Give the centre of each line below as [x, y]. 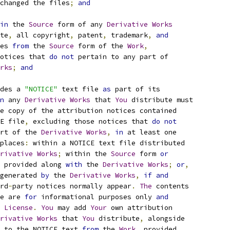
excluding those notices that [90, 121]
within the [86, 154]
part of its [136, 89]
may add [72, 208]
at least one [150, 132]
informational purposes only [97, 197]
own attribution [140, 208]
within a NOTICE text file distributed [107, 143]
